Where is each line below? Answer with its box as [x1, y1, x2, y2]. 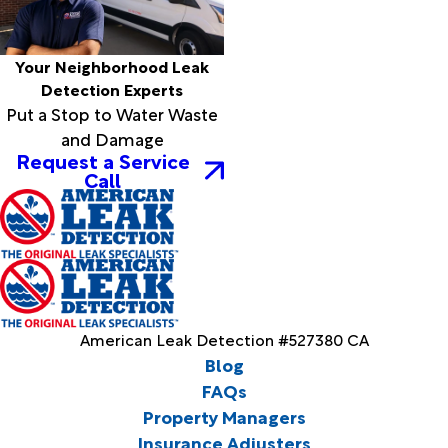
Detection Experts [41, 77, 183, 102]
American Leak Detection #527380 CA [79, 327, 369, 352]
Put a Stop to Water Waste [6, 100, 218, 127]
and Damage [60, 125, 164, 152]
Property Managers [142, 403, 306, 430]
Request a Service [15, 145, 190, 176]
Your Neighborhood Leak [15, 54, 209, 79]
